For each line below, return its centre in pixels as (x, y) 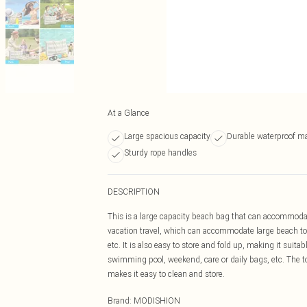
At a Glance (128, 113)
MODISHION (157, 300)
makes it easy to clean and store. (166, 274)
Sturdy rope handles (160, 152)
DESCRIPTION (134, 192)
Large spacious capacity (167, 136)
